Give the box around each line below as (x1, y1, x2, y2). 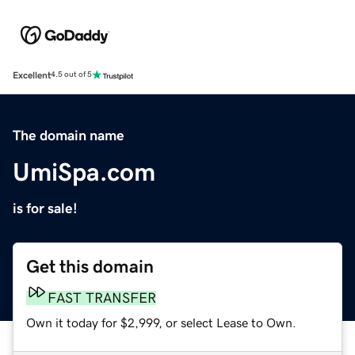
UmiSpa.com (13, 158, 155, 185)
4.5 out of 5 (51, 71, 92, 79)
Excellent (13, 70, 51, 80)
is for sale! (13, 200, 78, 216)
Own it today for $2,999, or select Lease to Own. (26, 315, 296, 329)
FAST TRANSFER (48, 290, 156, 305)
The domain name (13, 128, 124, 143)
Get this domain (26, 257, 154, 276)
